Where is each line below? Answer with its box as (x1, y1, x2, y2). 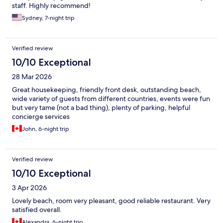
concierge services (12, 111, 70, 121)
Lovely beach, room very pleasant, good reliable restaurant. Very (12, 196, 211, 205)
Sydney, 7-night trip (22, 13, 75, 22)
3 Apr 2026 (12, 183, 47, 192)
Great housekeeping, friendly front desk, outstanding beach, (12, 85, 201, 94)
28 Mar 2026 (12, 72, 52, 81)
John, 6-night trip (22, 124, 69, 133)
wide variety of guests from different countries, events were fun (12, 94, 210, 103)
